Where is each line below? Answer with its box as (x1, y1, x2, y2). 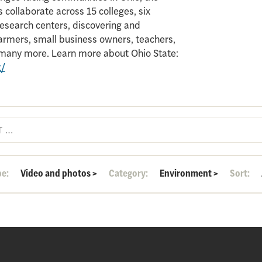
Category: (109, 167, 149, 180)
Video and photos (20, 167, 91, 180)
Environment (160, 167, 212, 180)
